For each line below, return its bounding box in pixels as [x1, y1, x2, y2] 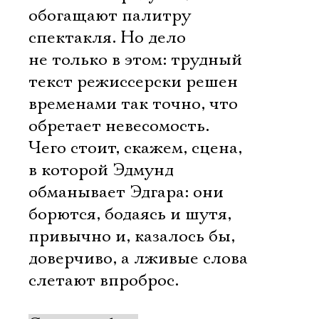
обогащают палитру [28, 5, 191, 26]
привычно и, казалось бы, [28, 226, 235, 247]
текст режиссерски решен [28, 71, 238, 93]
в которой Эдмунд [28, 159, 174, 181]
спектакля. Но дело [28, 27, 186, 48]
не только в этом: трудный [28, 49, 242, 70]
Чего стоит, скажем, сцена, [28, 137, 242, 159]
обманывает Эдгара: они [28, 182, 224, 203]
